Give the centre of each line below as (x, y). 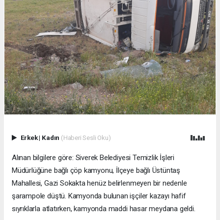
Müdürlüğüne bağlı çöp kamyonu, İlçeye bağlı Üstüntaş (96, 171)
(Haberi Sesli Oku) (86, 138)
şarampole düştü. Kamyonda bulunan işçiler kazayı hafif (99, 196)
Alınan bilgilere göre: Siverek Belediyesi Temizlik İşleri (93, 158)
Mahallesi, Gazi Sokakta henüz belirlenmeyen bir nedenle (99, 183)
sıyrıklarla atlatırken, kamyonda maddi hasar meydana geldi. (104, 209)
